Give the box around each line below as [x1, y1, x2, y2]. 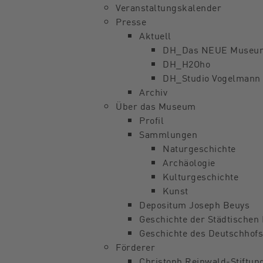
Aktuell [139, 28, 171, 42]
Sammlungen [139, 127, 197, 141]
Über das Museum [116, 99, 196, 113]
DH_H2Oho [163, 56, 210, 70]
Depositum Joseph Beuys [139, 197, 249, 211]
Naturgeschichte [163, 141, 236, 155]
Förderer [116, 240, 155, 254]
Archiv [139, 85, 167, 99]
